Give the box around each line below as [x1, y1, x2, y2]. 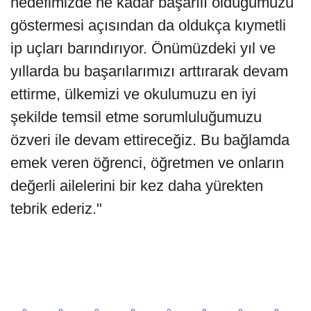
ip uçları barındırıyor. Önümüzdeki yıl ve [10, 40, 276, 58]
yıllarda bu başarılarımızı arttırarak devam [10, 62, 288, 81]
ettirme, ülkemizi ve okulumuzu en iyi [10, 85, 256, 103]
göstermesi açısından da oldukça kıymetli [10, 17, 286, 35]
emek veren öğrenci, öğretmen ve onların [10, 154, 284, 172]
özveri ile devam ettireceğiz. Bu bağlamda [10, 131, 289, 149]
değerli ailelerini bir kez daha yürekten [10, 177, 263, 195]
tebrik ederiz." [10, 200, 102, 218]
